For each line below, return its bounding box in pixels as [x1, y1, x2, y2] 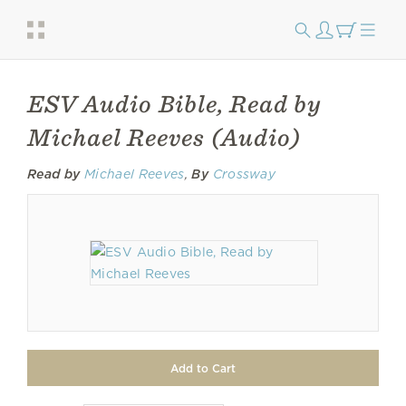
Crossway [212, 167, 276, 181]
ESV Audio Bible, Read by [27, 89, 323, 119]
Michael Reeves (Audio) [27, 122, 301, 152]
